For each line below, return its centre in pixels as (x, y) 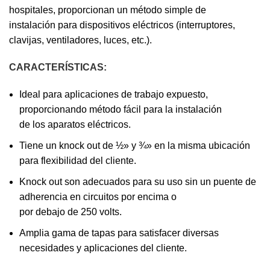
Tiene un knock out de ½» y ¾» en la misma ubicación (135, 146)
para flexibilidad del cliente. (78, 161)
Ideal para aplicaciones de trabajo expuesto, (114, 95)
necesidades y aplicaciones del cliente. (103, 248)
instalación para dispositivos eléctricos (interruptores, (122, 25)
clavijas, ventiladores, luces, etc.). (80, 40)
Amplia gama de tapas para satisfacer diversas (119, 233)
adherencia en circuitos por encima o (98, 197)
